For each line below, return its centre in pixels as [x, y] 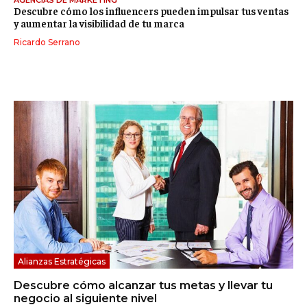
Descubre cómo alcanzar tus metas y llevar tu [143, 286]
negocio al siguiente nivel [85, 299]
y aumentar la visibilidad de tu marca [99, 23]
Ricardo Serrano [47, 42]
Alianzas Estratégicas [62, 262]
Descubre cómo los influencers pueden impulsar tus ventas [151, 11]
